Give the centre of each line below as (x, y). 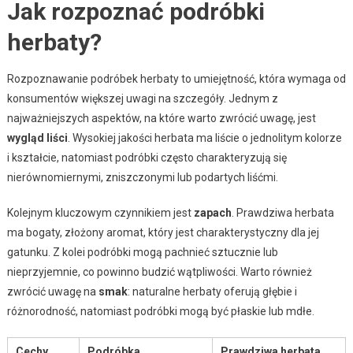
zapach (212, 212)
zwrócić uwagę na (52, 291)
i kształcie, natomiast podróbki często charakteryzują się (147, 157)
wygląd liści (37, 137)
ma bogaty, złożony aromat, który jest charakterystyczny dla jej (163, 232)
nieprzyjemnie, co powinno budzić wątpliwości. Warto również (159, 271)
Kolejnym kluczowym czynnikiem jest (100, 212)
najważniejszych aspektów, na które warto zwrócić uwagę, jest (161, 118)
